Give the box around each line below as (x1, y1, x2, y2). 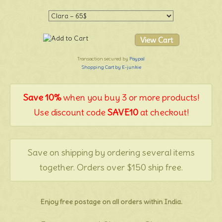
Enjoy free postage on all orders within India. (40, 197, 182, 206)
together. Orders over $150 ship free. (39, 161, 183, 173)
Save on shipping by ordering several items (27, 146, 195, 158)
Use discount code (33, 106, 108, 118)
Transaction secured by (77, 55, 129, 62)
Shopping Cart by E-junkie (81, 63, 141, 70)
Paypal (129, 55, 145, 62)
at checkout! (138, 106, 189, 118)
